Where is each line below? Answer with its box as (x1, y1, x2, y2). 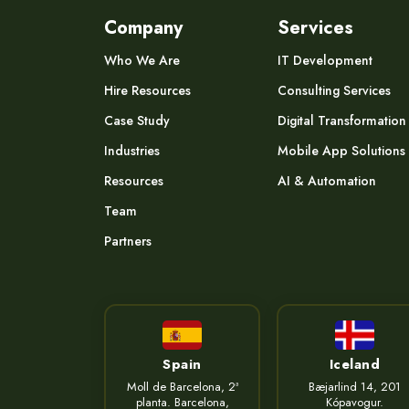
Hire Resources (104, 81, 191, 100)
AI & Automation (278, 172, 376, 191)
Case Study (104, 111, 170, 131)
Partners (104, 232, 152, 251)
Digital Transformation (278, 111, 406, 131)
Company (104, 15, 183, 42)
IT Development (278, 51, 372, 70)
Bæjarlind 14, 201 (309, 378, 401, 396)
